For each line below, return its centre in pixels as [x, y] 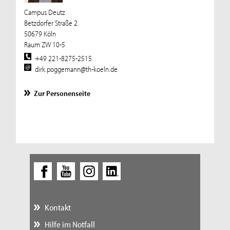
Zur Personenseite [62, 93]
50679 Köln [40, 33]
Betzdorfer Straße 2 [51, 23]
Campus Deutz [44, 12]
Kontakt [57, 207]
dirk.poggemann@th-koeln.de [76, 69]
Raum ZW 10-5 [44, 44]
